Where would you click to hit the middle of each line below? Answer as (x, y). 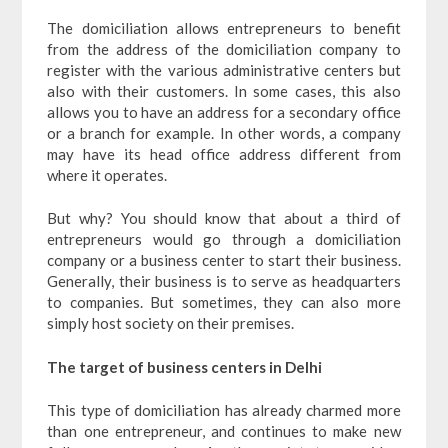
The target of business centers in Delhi (185, 366)
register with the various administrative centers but (224, 69)
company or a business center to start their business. (224, 260)
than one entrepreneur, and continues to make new (224, 431)
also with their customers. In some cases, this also (224, 90)
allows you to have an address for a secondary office (224, 111)
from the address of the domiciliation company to (224, 48)
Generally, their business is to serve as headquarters (224, 281)
